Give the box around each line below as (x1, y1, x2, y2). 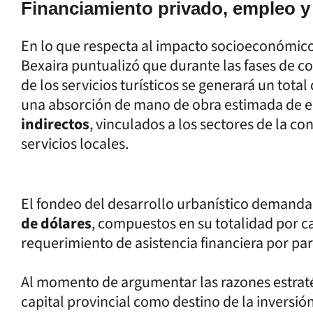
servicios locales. (21, 132, 129, 155)
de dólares (21, 212, 92, 235)
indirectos (21, 112, 89, 136)
